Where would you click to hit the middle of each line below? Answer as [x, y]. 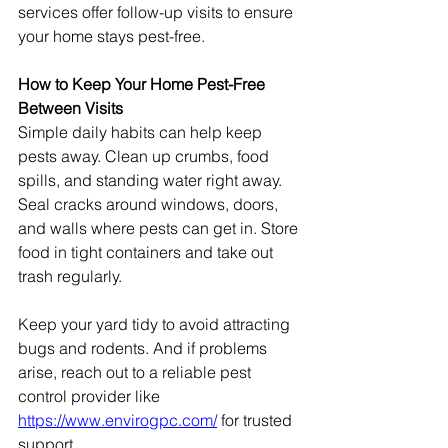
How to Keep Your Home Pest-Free [143, 83]
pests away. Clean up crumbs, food [145, 155]
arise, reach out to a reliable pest [136, 371]
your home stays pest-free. [111, 35]
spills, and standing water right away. [150, 179]
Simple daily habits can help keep [142, 131]
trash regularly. [70, 275]
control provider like [91, 395]
